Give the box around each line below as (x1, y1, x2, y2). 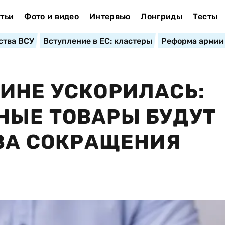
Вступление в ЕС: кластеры (43, 36, 152, 46)
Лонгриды (141, 12, 182, 21)
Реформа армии (161, 36, 224, 46)
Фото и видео (24, 12, 79, 21)
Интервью (89, 12, 131, 21)
